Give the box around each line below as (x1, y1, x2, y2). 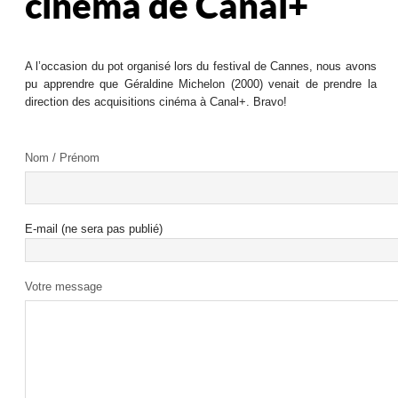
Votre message (25, 280, 103, 293)
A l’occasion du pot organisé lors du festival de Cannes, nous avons (25, 60, 377, 73)
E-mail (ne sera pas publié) (25, 222, 163, 235)
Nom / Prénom (25, 151, 100, 164)
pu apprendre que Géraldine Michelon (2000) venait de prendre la (25, 77, 377, 91)
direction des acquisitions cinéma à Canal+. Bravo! (25, 95, 288, 108)
